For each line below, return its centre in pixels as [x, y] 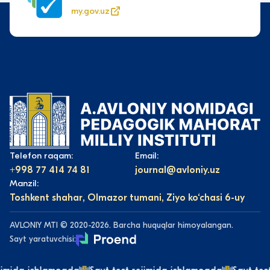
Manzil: [24, 184]
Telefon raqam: [41, 156]
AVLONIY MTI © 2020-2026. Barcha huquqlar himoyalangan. [121, 225]
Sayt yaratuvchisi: [43, 239]
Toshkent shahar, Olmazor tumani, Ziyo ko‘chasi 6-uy [127, 198]
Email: [147, 156]
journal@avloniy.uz [177, 170]
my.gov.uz [90, 11]
